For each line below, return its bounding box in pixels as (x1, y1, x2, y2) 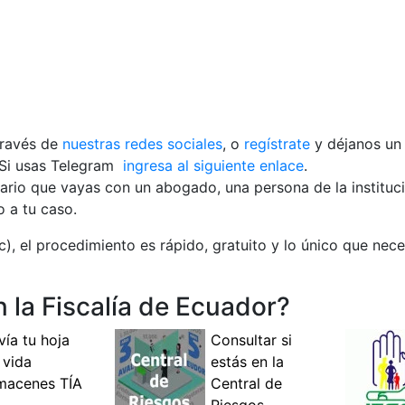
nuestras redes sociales (62, 135, 222, 153)
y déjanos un (310, 135, 401, 153)
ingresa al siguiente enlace (118, 156, 304, 174)
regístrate (244, 135, 310, 153)
